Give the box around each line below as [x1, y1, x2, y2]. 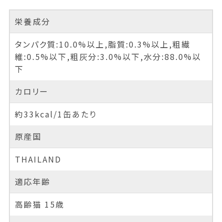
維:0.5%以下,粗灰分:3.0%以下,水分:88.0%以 [14, 50, 201, 62]
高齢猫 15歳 [14, 198, 64, 210]
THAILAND [14, 153, 61, 165]
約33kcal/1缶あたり [14, 108, 97, 120]
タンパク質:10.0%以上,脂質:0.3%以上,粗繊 [14, 38, 190, 50]
